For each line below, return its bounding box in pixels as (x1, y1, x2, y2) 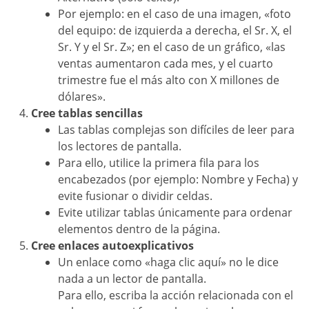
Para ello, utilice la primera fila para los (58, 155, 259, 171)
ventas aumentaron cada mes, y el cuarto (58, 56, 273, 72)
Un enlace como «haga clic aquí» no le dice (58, 255, 279, 270)
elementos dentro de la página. (58, 221, 220, 237)
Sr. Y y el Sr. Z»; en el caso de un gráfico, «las (58, 39, 286, 55)
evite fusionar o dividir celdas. (58, 188, 212, 204)
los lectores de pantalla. (58, 139, 181, 154)
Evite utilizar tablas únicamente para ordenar (58, 205, 292, 221)
